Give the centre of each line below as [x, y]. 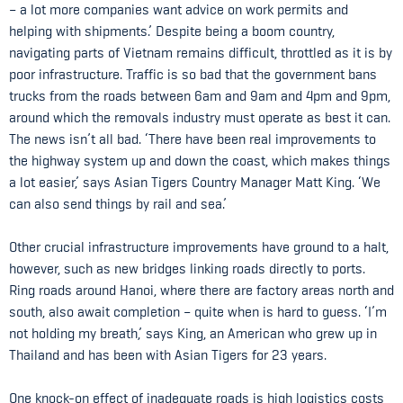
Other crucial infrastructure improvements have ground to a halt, [199, 247]
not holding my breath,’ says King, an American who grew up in [193, 333]
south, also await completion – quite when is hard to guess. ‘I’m [198, 312]
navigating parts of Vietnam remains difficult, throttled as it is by [201, 53]
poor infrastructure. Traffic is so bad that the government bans [193, 74]
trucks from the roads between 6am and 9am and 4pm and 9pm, [200, 96]
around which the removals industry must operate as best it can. [200, 117]
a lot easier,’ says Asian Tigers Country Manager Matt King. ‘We [195, 182]
